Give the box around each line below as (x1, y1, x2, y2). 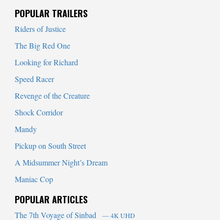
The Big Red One (15, 40, 70, 51)
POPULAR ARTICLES (15, 193, 87, 206)
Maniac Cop (15, 174, 53, 185)
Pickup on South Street (15, 140, 86, 151)
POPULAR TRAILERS (15, 7, 87, 20)
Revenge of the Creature (15, 90, 90, 101)
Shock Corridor (15, 107, 63, 118)
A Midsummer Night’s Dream (15, 157, 108, 168)
